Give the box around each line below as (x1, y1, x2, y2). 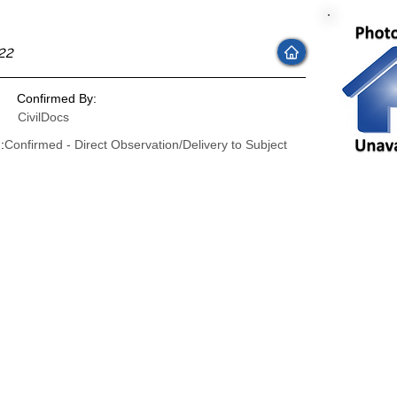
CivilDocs (18, 110, 69, 124)
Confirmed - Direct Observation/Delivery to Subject (4, 137, 287, 152)
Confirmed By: (17, 91, 97, 105)
